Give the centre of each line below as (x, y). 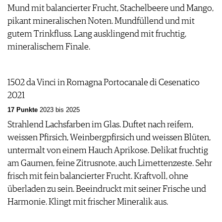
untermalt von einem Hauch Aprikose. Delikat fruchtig (108, 151)
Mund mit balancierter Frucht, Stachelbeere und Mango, (111, 9)
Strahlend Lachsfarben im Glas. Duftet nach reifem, (100, 125)
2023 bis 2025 (60, 110)
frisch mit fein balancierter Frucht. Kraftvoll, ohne (98, 177)
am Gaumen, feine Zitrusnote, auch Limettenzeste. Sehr (110, 164)
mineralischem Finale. (49, 47)
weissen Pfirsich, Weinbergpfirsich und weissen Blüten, (109, 138)
